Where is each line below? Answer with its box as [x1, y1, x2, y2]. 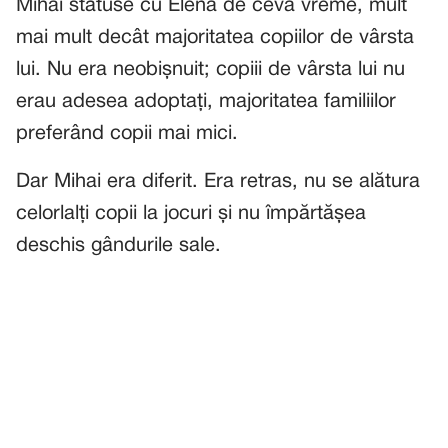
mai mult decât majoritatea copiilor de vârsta [16, 29, 414, 47]
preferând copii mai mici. [16, 125, 238, 143]
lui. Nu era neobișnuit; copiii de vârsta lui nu [16, 61, 405, 79]
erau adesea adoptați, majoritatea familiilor [16, 93, 396, 111]
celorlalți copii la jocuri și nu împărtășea [16, 205, 366, 223]
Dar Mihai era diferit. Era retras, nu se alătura [16, 173, 420, 191]
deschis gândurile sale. [16, 237, 221, 255]
